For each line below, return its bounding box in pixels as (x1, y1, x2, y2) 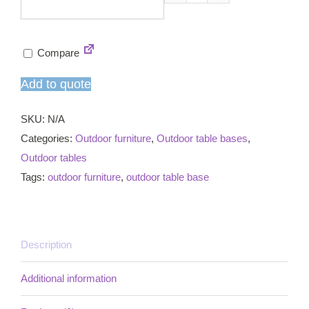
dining (196, 52, 222, 65)
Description (21, 238, 72, 250)
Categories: (21, 132, 75, 144)
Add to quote (21, 77, 91, 91)
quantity (196, 110, 231, 123)
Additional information (21, 272, 117, 284)
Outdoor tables (21, 151, 87, 163)
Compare (34, 46, 79, 59)
